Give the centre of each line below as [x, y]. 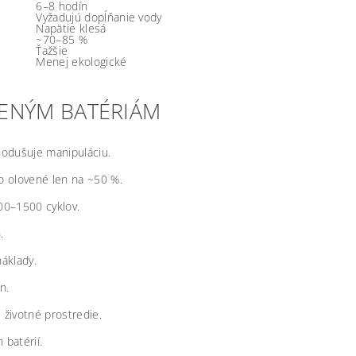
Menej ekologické [81, 62]
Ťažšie [52, 50]
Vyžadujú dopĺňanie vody [99, 17]
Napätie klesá [71, 28]
